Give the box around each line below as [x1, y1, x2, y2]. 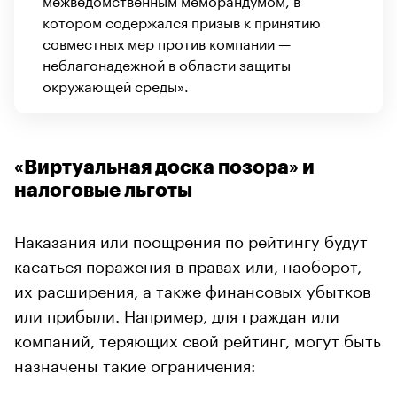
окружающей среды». [43, 74, 189, 97]
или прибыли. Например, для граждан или [14, 301, 339, 327]
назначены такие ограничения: [14, 351, 255, 377]
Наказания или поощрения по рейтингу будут [14, 227, 368, 253]
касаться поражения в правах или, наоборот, [14, 252, 362, 277]
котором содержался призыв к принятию [43, 10, 321, 33]
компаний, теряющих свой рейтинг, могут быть [14, 326, 381, 352]
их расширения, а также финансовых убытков [14, 276, 370, 302]
